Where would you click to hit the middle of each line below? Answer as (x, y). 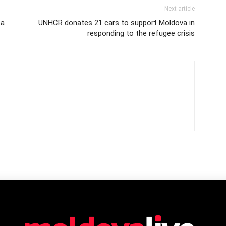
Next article (180, 8)
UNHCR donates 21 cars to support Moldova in (117, 22)
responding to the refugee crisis (141, 33)
